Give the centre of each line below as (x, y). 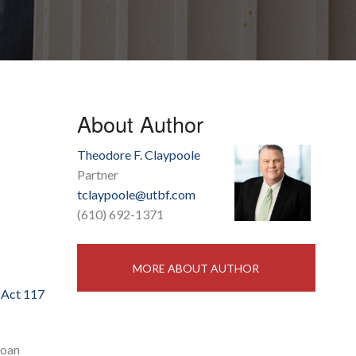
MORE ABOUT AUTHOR (196, 269)
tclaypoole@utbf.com (136, 195)
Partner (97, 175)
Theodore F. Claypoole (138, 155)
